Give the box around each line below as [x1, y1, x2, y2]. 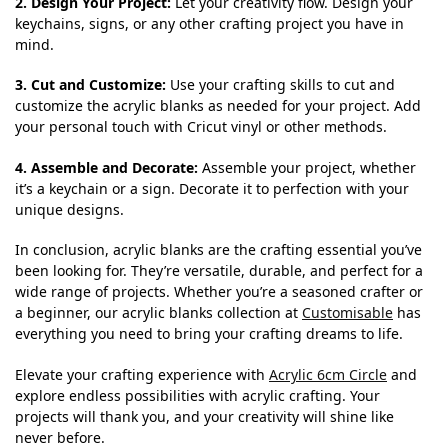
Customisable [302, 303, 393, 323]
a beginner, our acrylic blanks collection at [15, 303, 302, 323]
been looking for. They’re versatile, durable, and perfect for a [15, 261, 423, 281]
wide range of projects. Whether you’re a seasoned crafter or [15, 282, 423, 302]
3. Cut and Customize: [15, 75, 166, 95]
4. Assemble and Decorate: [15, 157, 198, 177]
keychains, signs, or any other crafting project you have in [15, 13, 404, 33]
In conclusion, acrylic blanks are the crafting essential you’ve [15, 240, 422, 260]
